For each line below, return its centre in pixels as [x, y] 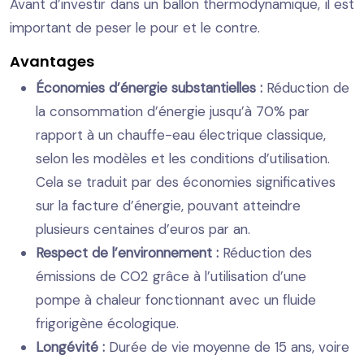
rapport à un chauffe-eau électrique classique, [181, 134]
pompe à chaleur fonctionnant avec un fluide [176, 299]
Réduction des [267, 252]
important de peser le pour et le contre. [135, 27]
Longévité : [72, 347]
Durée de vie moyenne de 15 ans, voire [229, 347]
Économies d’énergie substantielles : [151, 87]
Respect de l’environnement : [129, 252]
